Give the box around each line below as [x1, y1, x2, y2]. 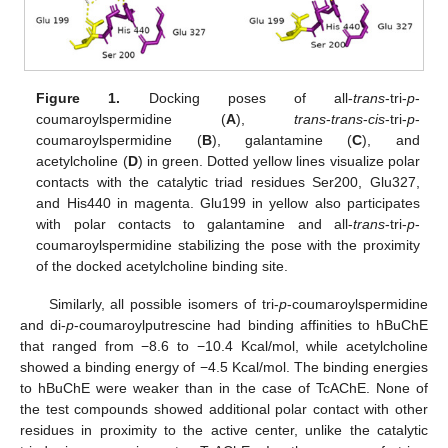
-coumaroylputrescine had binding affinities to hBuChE [74, 317, 429, 334]
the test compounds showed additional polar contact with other [20, 401, 428, 418]
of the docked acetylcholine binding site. [36, 258, 289, 275]
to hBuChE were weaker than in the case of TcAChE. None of [20, 380, 428, 397]
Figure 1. [36, 90, 121, 107]
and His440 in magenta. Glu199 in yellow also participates [36, 195, 420, 212]
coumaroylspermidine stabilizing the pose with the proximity [36, 237, 420, 254]
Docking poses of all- [120, 90, 353, 107]
